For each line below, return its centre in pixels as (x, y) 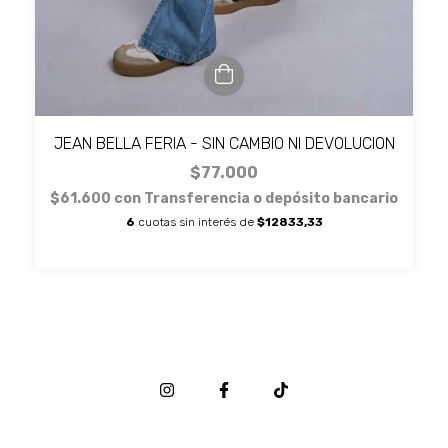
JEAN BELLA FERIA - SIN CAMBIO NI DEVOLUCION (224, 143)
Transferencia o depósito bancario (271, 198)
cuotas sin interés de (195, 222)
